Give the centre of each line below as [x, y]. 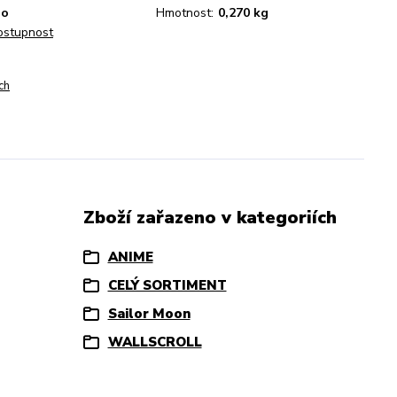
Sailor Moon [149, 314]
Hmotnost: [185, 13]
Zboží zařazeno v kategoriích [210, 218]
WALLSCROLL [155, 342]
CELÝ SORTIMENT [167, 285]
